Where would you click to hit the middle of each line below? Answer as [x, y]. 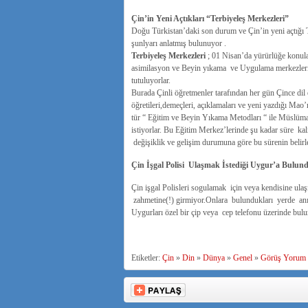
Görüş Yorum [283, 258]
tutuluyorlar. [151, 80]
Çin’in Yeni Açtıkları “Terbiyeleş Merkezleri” [210, 19]
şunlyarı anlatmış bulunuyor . [178, 43]
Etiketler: [146, 258]
